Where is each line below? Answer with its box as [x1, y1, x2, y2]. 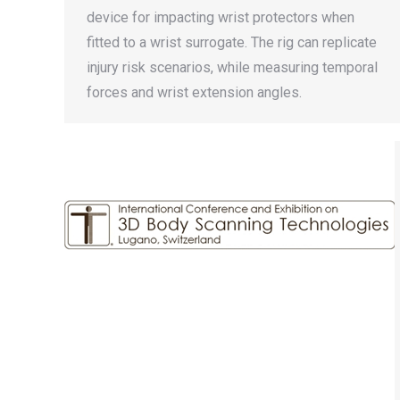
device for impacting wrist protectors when [87, 8, 354, 26]
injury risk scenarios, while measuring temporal [87, 58, 378, 76]
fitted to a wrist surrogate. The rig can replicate [87, 33, 377, 51]
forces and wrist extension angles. [87, 83, 302, 101]
